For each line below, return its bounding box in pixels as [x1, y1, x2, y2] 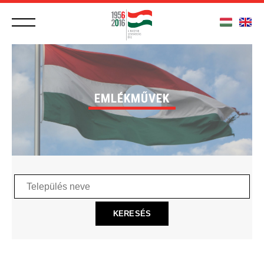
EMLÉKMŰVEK [94, 91, 170, 105]
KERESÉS [113, 209, 151, 218]
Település [14, 174, 45, 184]
